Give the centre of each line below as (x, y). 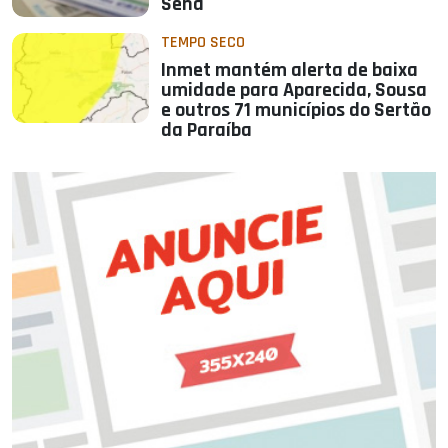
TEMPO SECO (203, 42)
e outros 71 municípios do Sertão (296, 109)
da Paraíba (207, 129)
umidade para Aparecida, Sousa (294, 89)
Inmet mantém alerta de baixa (290, 69)
